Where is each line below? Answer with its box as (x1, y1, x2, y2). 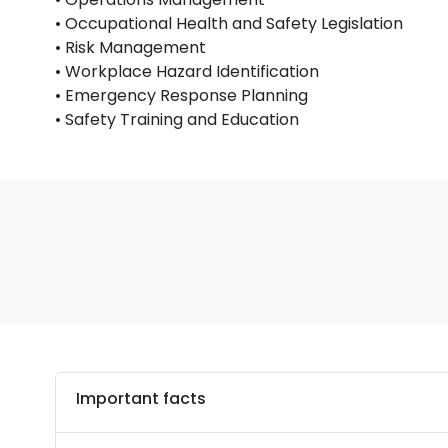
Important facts (76, 387, 207, 410)
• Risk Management (55, 36, 207, 59)
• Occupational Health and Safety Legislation (55, 12, 404, 35)
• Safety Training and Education (55, 108, 300, 131)
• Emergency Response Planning (55, 84, 309, 107)
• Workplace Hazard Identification (55, 60, 320, 83)
